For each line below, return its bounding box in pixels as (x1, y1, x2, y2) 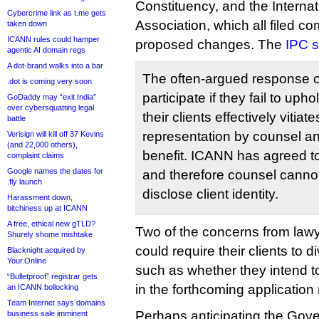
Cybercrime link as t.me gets (7, 9, 106, 17)
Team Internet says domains (7, 298, 105, 307)
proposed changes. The (135, 37, 286, 52)
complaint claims (7, 151, 64, 159)
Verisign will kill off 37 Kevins (7, 130, 104, 138)
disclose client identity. (142, 187, 278, 202)
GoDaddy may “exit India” (7, 93, 96, 101)
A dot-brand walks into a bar (7, 61, 103, 70)
